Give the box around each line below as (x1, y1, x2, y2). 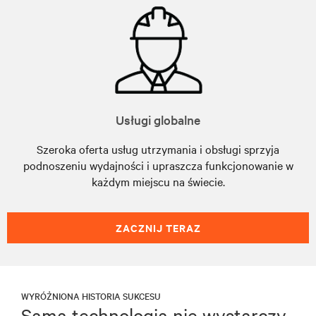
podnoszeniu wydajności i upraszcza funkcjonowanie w (23, 157, 293, 173)
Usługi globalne (116, 111, 200, 128)
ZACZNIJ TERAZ (115, 219, 201, 235)
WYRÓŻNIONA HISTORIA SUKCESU (21, 288, 161, 302)
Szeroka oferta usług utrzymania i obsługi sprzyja (37, 140, 279, 157)
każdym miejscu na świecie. (91, 173, 225, 189)
